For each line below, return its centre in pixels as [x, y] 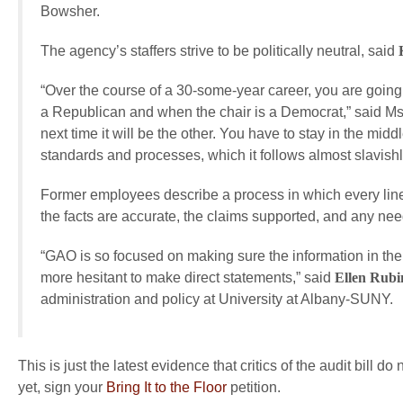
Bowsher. [70, 11]
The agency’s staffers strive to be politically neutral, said [219, 51]
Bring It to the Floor [166, 387]
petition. [255, 387]
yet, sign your [60, 387]
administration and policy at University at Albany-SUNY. [217, 299]
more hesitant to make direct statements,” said [188, 278]
